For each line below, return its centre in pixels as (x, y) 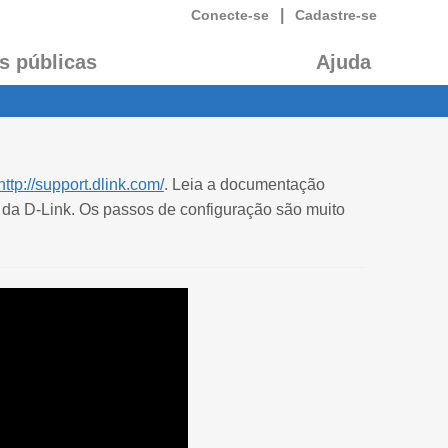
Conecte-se (229, 15)
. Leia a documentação (244, 184)
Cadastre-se (335, 15)
